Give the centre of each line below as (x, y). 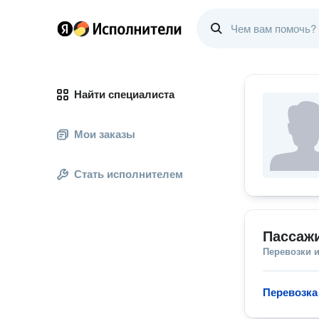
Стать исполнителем (129, 174)
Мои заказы (105, 134)
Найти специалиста (124, 94)
